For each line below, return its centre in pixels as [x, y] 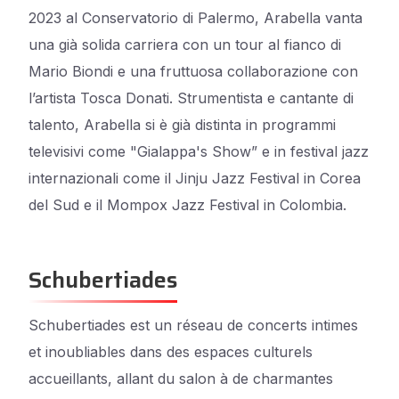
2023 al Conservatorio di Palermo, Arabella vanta [195, 18]
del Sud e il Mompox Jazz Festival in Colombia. [190, 205]
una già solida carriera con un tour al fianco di [185, 45]
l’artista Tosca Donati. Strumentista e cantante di [191, 98]
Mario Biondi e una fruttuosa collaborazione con [193, 71]
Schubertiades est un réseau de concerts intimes [193, 325]
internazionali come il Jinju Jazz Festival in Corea [195, 178]
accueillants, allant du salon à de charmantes [181, 379]
